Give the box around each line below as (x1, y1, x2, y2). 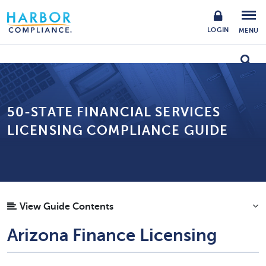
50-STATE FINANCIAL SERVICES (7, 104, 221, 119)
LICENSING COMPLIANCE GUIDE (7, 122, 229, 138)
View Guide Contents (20, 201, 113, 212)
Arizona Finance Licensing (7, 226, 217, 245)
